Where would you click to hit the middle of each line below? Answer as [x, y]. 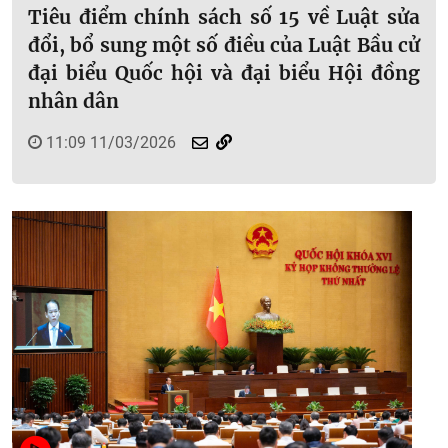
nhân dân [73, 100]
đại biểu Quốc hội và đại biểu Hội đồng [224, 72]
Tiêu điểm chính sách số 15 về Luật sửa [224, 16]
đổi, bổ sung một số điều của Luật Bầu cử [224, 44]
